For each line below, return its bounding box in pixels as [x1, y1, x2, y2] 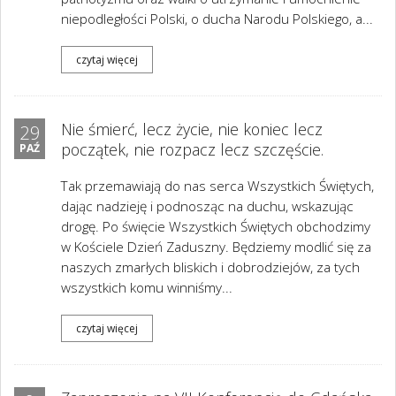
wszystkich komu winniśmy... [61, 278, 232, 297]
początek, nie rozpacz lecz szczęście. [61, 139, 324, 160]
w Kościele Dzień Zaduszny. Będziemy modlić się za [61, 238, 371, 256]
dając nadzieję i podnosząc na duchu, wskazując [61, 197, 354, 216]
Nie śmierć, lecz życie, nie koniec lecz [61, 118, 323, 140]
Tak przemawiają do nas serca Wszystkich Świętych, [61, 177, 374, 195]
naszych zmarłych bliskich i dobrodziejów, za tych [61, 258, 360, 277]
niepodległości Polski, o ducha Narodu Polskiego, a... [61, 10, 373, 28]
